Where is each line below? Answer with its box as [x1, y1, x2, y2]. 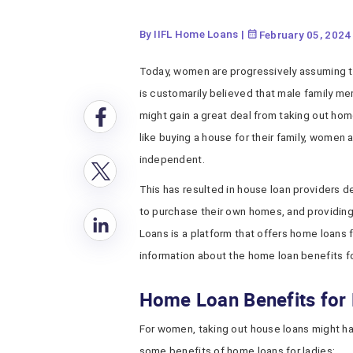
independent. [139, 153, 205, 165]
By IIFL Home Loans [139, 28, 239, 40]
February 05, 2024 [256, 28, 351, 41]
